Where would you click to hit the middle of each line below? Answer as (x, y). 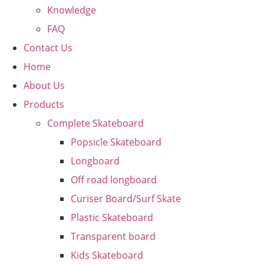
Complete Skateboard (95, 123)
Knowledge (72, 10)
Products (44, 104)
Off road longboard (114, 180)
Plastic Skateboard (112, 217)
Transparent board (113, 236)
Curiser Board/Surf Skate (126, 199)
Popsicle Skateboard (116, 142)
